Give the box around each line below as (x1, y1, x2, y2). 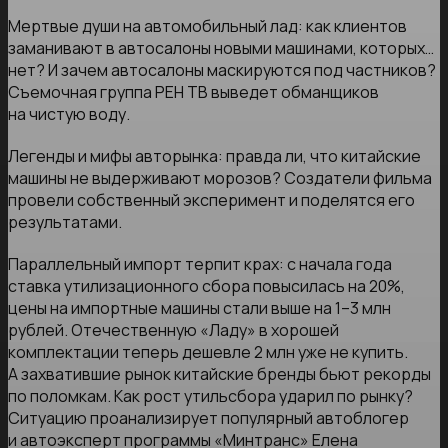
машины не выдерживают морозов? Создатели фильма (8, 166, 432, 189)
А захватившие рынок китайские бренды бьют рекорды (8, 362, 431, 385)
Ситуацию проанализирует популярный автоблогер (8, 406, 409, 429)
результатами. (8, 210, 122, 233)
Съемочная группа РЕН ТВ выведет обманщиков (8, 80, 379, 103)
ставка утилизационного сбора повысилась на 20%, (8, 274, 405, 297)
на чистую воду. (8, 102, 130, 125)
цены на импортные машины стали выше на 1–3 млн (8, 296, 391, 319)
